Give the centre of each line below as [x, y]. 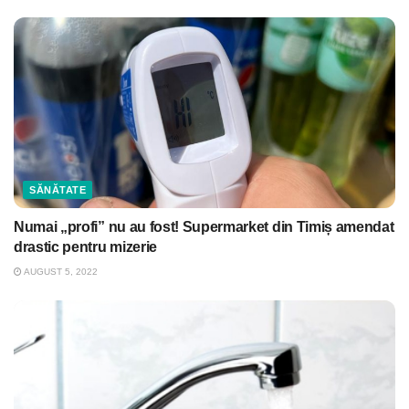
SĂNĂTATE [58, 190]
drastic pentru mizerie [85, 247]
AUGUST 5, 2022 [60, 272]
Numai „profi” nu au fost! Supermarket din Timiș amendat [204, 227]
